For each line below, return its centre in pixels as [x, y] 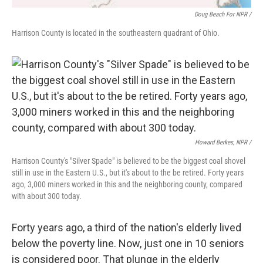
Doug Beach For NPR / [223, 14]
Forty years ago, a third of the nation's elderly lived [127, 227]
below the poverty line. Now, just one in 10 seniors [128, 243]
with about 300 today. [47, 196]
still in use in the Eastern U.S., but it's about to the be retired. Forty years [128, 172]
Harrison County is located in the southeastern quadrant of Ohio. [116, 33]
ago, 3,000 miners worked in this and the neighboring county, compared [127, 184]
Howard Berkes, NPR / [223, 142]
